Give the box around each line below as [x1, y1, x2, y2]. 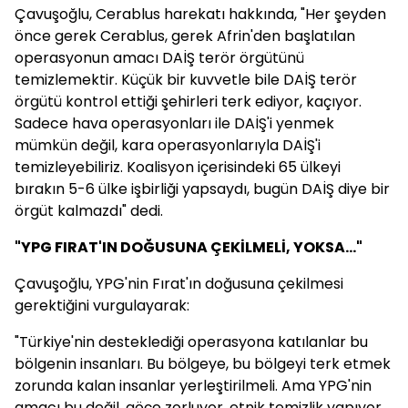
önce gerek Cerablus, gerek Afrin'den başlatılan [15, 25, 355, 46]
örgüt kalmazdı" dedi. [15, 200, 163, 221]
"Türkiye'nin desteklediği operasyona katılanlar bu [15, 331, 368, 352]
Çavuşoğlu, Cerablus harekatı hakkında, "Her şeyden [15, 4, 386, 25]
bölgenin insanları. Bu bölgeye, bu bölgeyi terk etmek [15, 353, 391, 374]
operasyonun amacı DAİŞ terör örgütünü [15, 47, 304, 68]
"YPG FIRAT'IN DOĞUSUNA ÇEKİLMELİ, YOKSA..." [15, 237, 362, 258]
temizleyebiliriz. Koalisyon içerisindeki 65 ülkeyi [15, 157, 341, 178]
